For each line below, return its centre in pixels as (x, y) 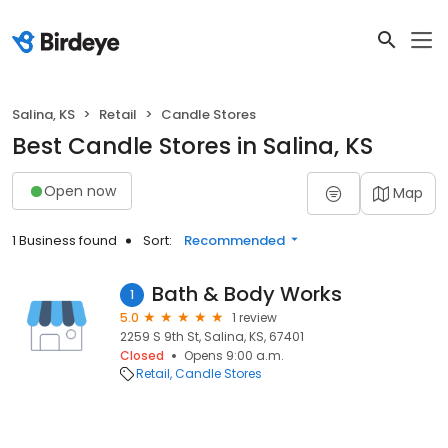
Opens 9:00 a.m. (234, 355)
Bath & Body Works (247, 294)
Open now (80, 190)
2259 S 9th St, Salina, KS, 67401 (212, 336)
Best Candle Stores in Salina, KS (192, 146)
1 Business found (64, 240)
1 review (254, 317)
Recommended (234, 240)
